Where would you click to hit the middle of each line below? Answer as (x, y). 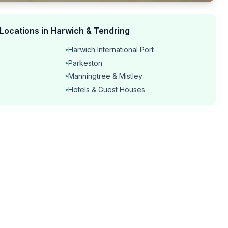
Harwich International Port (111, 50)
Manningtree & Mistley (105, 76)
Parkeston (85, 63)
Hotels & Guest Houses (107, 89)
